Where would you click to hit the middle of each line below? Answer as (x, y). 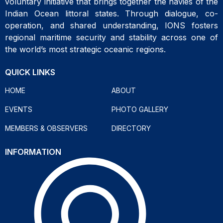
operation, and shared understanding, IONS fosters (111, 25)
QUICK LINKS (30, 72)
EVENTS (19, 109)
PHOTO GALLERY (140, 109)
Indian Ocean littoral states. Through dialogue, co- (111, 13)
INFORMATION (33, 152)
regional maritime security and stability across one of (111, 37)
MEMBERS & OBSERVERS (46, 128)
